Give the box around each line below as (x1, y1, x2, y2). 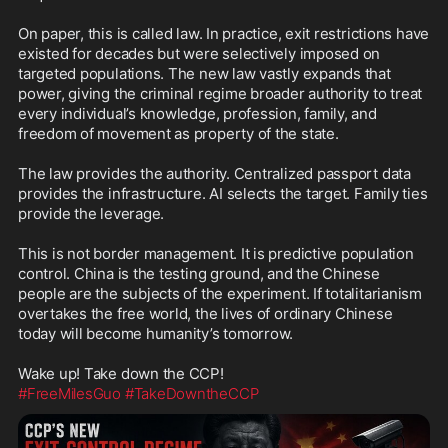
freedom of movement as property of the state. (18, 124, 339, 144)
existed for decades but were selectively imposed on (18, 44, 381, 64)
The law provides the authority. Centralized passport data (18, 164, 411, 184)
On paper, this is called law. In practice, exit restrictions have (18, 24, 430, 44)
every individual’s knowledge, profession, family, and (18, 104, 377, 124)
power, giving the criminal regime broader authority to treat (18, 84, 423, 104)
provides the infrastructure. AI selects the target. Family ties (18, 184, 428, 204)
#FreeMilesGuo (18, 384, 122, 404)
